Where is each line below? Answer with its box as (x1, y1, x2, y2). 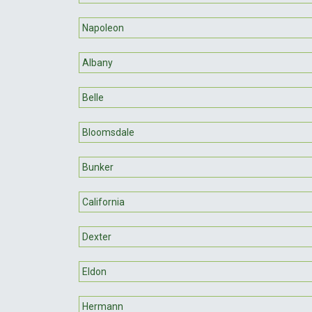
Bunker (82, 161, 114, 173)
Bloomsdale (82, 126, 134, 138)
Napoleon (82, 22, 124, 33)
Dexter (82, 231, 111, 242)
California (82, 196, 125, 208)
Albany (82, 56, 113, 68)
